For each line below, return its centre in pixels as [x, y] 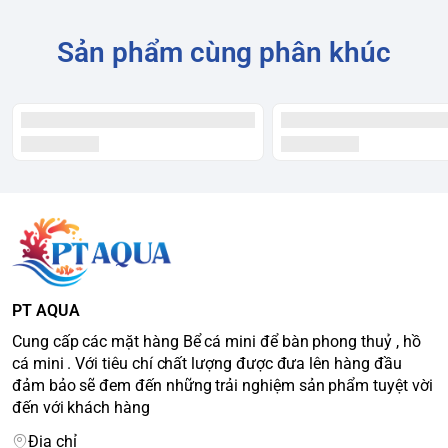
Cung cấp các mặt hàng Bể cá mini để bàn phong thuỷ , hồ [216, 341]
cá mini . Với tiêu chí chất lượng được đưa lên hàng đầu [207, 363]
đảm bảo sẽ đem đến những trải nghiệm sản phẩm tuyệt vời [222, 385]
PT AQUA [46, 310]
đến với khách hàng [81, 407]
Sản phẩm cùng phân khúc [224, 52]
